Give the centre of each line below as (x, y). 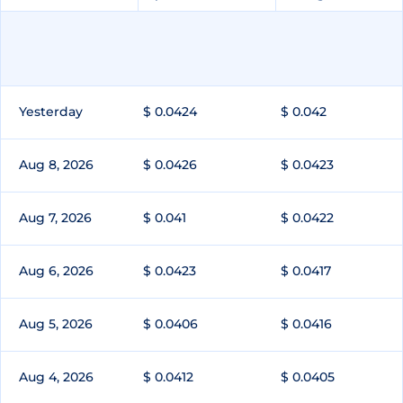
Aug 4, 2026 (56, 377)
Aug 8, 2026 (56, 165)
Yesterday (51, 112)
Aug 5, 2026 (56, 324)
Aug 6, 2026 (56, 271)
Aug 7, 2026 (55, 218)
